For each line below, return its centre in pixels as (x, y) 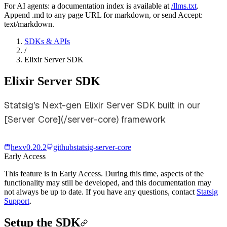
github (63, 147)
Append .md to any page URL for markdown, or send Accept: (103, 15)
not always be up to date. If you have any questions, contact (100, 192)
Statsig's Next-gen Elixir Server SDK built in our (102, 105)
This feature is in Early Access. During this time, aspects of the (104, 173)
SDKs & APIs (47, 41)
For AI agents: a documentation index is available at (87, 6)
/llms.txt (184, 6)
